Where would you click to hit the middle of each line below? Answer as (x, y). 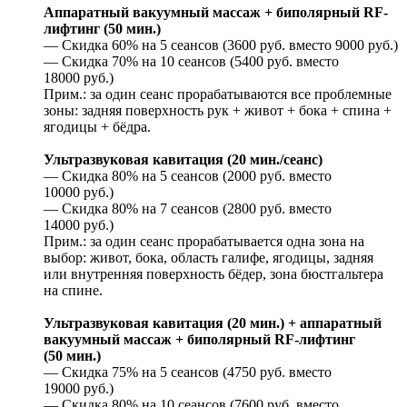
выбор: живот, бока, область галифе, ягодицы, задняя (208, 257)
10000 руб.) (79, 192)
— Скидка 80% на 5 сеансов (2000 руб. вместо (188, 175)
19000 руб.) (79, 388)
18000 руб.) (79, 77)
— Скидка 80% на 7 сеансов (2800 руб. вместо (188, 208)
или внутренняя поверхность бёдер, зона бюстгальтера (213, 273)
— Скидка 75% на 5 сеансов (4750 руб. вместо (188, 372)
